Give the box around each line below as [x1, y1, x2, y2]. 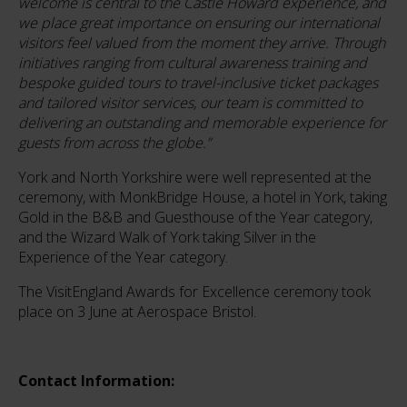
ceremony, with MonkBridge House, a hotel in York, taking [18, 187, 387, 208]
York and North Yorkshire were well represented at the [18, 167, 372, 188]
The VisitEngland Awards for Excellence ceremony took [18, 282, 371, 303]
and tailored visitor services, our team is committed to [18, 93, 362, 114]
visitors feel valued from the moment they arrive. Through [18, 33, 385, 54]
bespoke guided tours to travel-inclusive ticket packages [18, 73, 378, 94]
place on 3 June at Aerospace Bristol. [18, 302, 260, 323]
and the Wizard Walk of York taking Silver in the [18, 227, 316, 248]
